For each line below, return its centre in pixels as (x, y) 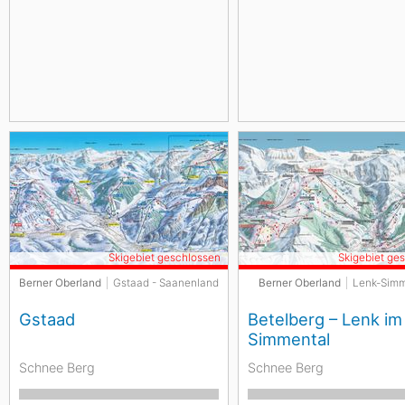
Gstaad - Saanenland (166, 283)
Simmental (289, 339)
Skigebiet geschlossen (165, 258)
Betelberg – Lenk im (325, 319)
